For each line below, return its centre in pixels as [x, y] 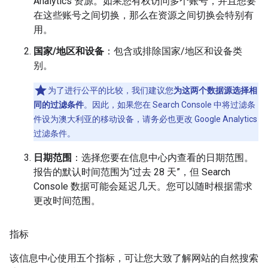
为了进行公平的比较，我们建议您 [111, 91]
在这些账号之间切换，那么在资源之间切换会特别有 [144, 16]
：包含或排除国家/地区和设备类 [173, 51]
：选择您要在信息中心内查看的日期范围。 [163, 158]
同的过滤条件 [59, 105]
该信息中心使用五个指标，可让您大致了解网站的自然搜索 [134, 258]
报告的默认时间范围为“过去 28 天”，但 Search [132, 172]
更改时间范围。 [67, 201]
